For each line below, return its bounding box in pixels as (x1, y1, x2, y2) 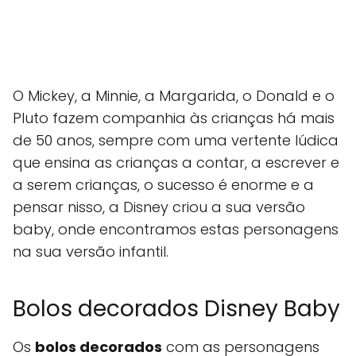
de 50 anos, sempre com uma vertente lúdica (13, 130, 339, 150)
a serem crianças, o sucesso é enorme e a (13, 175, 314, 195)
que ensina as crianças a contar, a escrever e (13, 153, 339, 172)
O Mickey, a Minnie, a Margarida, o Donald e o (13, 86, 335, 106)
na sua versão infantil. (13, 242, 168, 261)
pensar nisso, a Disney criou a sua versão (13, 197, 305, 217)
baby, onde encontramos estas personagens (13, 219, 339, 239)
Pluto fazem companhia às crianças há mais (13, 108, 335, 128)
